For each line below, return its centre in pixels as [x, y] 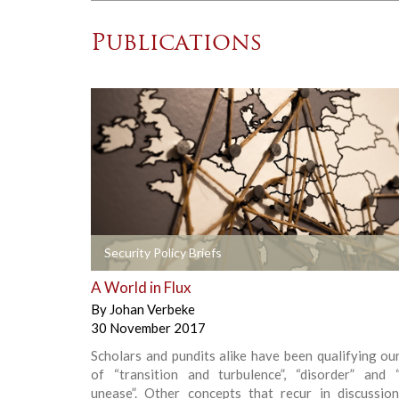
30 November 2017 [148, 327]
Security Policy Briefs [163, 252]
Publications [177, 44]
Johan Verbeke [152, 309]
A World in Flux [141, 287]
